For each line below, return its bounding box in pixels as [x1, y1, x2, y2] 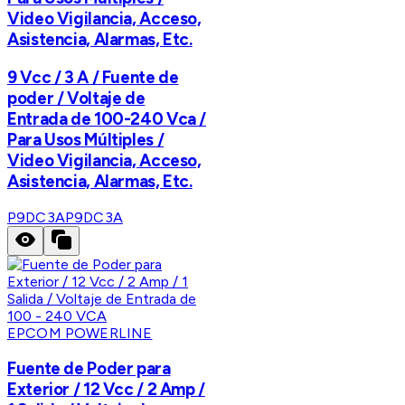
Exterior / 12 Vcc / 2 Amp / [7, 379, 205, 400]
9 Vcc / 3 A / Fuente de [7, 66, 179, 88]
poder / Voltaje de [7, 87, 146, 108]
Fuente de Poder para [7, 358, 171, 380]
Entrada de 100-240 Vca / [7, 108, 207, 129]
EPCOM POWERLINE [7, 324, 153, 342]
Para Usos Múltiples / [7, 128, 165, 150]
